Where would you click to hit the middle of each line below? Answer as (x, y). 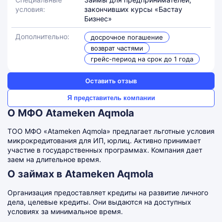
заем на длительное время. (54, 159)
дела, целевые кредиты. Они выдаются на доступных (99, 202)
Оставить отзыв (111, 81)
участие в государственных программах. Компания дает (105, 150)
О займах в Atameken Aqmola (81, 174)
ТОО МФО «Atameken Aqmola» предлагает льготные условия (111, 131)
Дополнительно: (42, 36)
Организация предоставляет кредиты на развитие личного (108, 193)
